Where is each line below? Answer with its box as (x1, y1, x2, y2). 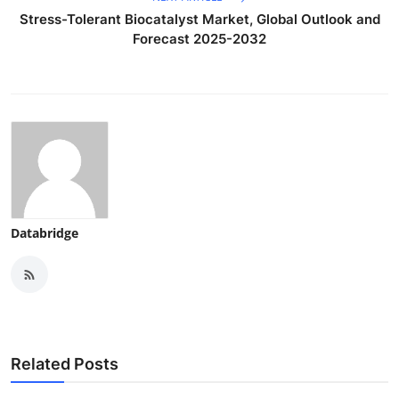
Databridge (11, 224, 78, 241)
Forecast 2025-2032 (133, 30, 266, 47)
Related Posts (11, 354, 118, 373)
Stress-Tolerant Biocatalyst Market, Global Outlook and (19, 11, 380, 28)
